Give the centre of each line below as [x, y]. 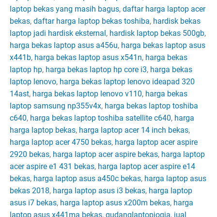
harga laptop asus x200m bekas [114, 203]
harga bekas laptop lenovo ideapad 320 [127, 82]
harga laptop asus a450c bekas [87, 179]
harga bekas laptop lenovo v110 [86, 94]
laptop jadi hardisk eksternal [58, 33]
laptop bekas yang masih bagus [64, 9]
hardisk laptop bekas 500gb [156, 33]
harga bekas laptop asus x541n [88, 58]
